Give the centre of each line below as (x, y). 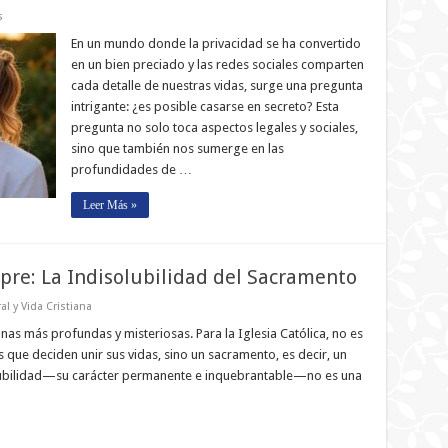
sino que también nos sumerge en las (177, 148)
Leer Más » (109, 205)
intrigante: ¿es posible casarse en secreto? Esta (204, 106)
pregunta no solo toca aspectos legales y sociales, (214, 127)
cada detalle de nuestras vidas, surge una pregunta (216, 85)
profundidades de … (131, 169)
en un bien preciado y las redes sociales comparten (217, 64)
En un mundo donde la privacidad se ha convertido (215, 43)
